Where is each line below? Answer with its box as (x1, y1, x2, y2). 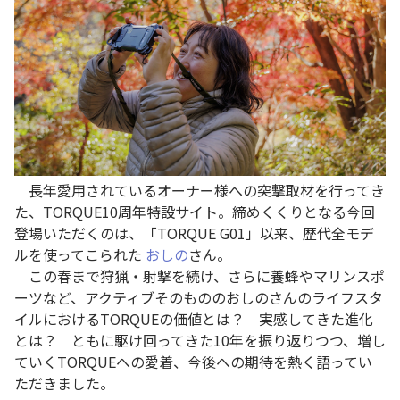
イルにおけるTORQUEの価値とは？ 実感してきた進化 (14, 308, 373, 330)
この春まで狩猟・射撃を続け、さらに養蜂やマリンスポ (14, 265, 385, 287)
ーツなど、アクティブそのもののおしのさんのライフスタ (14, 287, 383, 309)
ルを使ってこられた (14, 244, 146, 266)
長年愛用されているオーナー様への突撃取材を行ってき (14, 179, 385, 202)
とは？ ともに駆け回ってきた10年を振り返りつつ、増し (14, 329, 386, 352)
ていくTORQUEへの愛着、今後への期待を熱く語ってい (14, 351, 372, 373)
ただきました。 (14, 372, 114, 395)
